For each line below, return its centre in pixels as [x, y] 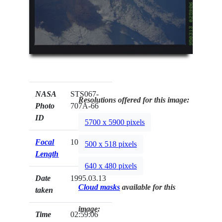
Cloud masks [99, 187]
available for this [148, 187]
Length [47, 154]
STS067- [85, 94]
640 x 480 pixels [111, 166]
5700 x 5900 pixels [115, 122]
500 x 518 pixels [111, 144]
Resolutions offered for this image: [134, 100]
